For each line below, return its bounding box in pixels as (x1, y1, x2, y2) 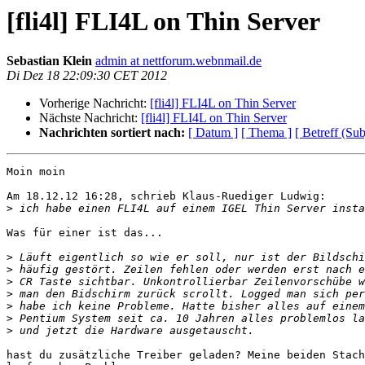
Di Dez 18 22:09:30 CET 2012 (7, 68, 167, 83)
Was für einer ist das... (7, 226, 163, 240)
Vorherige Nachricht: (39, 96, 150, 111)
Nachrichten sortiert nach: (39, 125, 185, 140)
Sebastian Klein (7, 54, 92, 68)
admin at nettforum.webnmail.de (95, 54, 262, 68)
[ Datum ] (188, 125, 238, 140)
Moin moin (7, 165, 65, 178)
